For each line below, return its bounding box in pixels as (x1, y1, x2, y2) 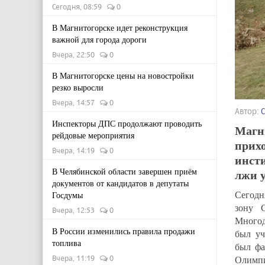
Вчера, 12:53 (52, 205, 100, 215)
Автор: (235, 106, 261, 116)
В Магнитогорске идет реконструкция (52, 22, 188, 33)
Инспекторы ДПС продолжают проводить (52, 118, 202, 129)
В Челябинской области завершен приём (52, 166, 197, 177)
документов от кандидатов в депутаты (52, 177, 189, 189)
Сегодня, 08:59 (52, 2, 107, 11)
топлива (52, 237, 81, 248)
